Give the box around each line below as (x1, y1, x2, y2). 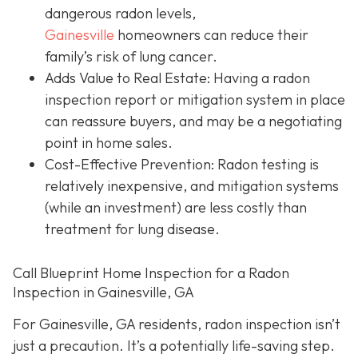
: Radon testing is (211, 155, 319, 174)
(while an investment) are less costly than (45, 198, 307, 217)
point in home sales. (45, 133, 173, 153)
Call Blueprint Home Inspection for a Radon (13, 264, 289, 283)
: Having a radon (207, 69, 310, 88)
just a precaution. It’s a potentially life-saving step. (13, 336, 335, 355)
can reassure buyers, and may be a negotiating (45, 112, 342, 131)
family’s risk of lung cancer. (45, 47, 217, 66)
